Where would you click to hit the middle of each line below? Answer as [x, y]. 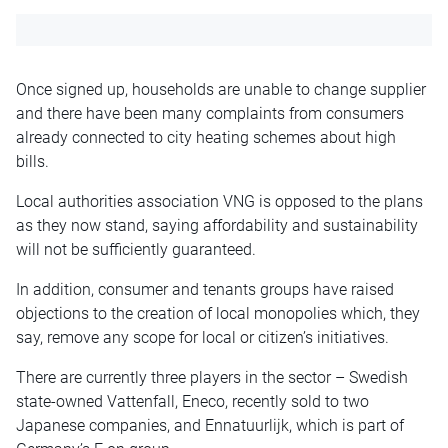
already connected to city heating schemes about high [206, 138]
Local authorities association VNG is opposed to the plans [219, 202]
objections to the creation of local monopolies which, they [218, 314]
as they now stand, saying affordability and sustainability [217, 226]
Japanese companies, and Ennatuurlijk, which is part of [210, 426]
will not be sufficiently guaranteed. [136, 250]
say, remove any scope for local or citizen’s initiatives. [202, 338]
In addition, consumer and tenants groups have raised [205, 290]
